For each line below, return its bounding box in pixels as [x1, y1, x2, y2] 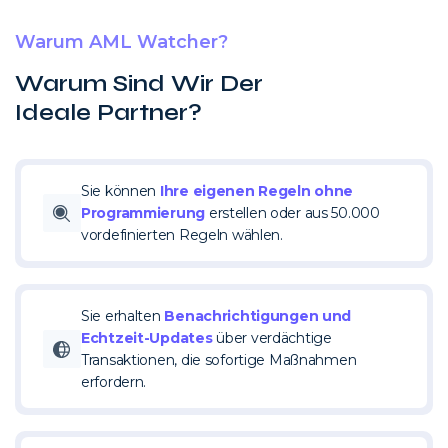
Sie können [81, 182, 160, 201]
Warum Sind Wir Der [15, 69, 263, 99]
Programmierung [81, 204, 206, 223]
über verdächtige [212, 329, 332, 348]
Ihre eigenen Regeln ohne [159, 182, 354, 201]
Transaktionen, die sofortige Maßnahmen [81, 351, 357, 370]
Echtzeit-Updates [81, 329, 213, 348]
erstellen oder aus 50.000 [205, 204, 380, 223]
